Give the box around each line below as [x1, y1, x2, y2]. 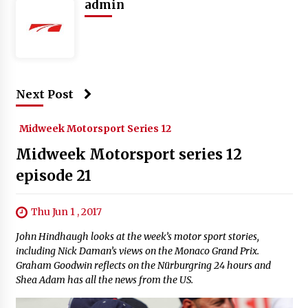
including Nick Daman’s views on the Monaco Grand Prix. [15, 245, 259, 258]
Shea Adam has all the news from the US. [15, 274, 193, 287]
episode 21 [15, 166, 91, 185]
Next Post [15, 87, 74, 101]
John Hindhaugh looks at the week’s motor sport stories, [15, 230, 259, 243]
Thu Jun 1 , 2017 [30, 205, 102, 218]
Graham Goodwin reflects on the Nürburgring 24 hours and [15, 259, 271, 272]
